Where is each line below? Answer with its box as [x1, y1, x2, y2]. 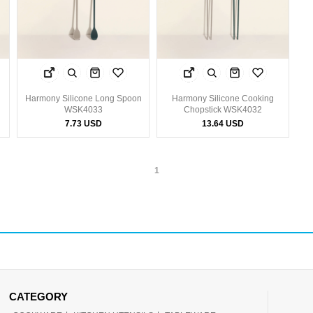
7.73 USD [64, 119, 102, 129]
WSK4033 [64, 105, 103, 115]
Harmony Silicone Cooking [172, 94, 274, 104]
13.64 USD [202, 119, 244, 129]
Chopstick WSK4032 [184, 105, 262, 115]
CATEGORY [9, 291, 68, 303]
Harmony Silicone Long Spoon [24, 94, 142, 104]
